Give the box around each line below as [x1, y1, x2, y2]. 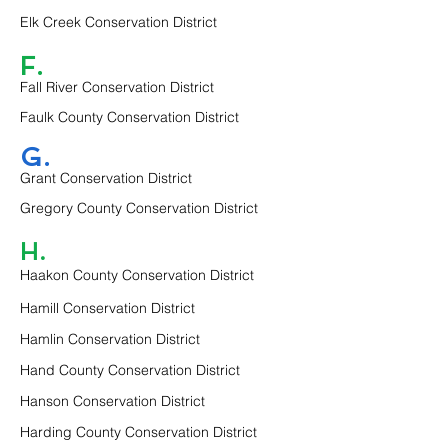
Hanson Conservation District [20, 391, 205, 410]
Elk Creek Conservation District [20, 13, 217, 31]
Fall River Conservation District [20, 78, 214, 96]
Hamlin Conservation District [20, 329, 200, 348]
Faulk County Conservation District [20, 108, 239, 126]
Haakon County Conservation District [20, 265, 254, 284]
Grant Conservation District [20, 169, 192, 187]
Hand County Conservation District [20, 360, 240, 379]
